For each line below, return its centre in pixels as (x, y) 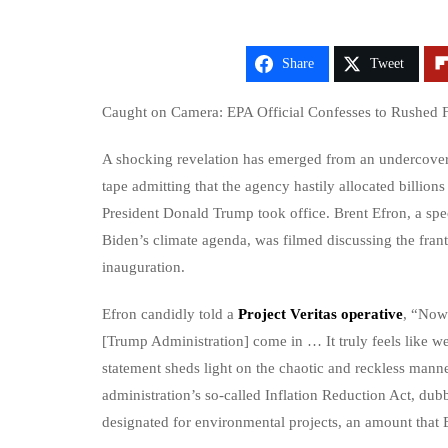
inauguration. (143, 267)
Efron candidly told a (168, 314)
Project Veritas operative (318, 314)
